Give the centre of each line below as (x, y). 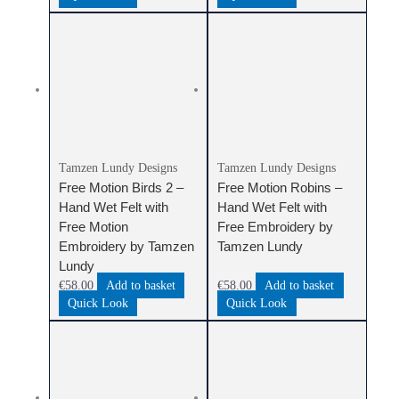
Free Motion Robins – (280, 188)
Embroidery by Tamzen (126, 247)
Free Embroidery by (276, 227)
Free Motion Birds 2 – (121, 188)
